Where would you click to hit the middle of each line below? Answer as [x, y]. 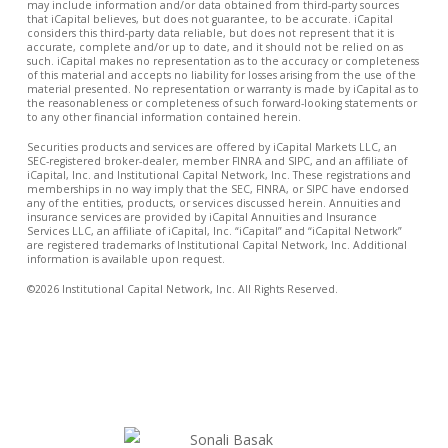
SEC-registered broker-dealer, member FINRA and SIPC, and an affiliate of [216, 160]
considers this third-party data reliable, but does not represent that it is [210, 33]
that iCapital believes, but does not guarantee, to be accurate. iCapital [209, 19]
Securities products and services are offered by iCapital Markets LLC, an [211, 146]
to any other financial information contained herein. [163, 117]
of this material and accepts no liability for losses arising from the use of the [221, 75]
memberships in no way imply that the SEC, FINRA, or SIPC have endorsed [217, 188]
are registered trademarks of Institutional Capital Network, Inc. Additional [216, 244]
